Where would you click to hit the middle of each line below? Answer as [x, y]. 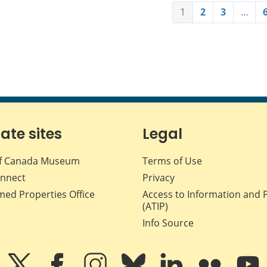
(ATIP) [155, 207]
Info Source [168, 223]
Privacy [159, 178]
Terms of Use [172, 161]
